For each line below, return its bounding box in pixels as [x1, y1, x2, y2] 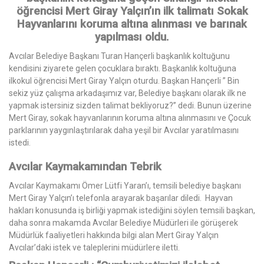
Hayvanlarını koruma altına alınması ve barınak [17, 18, 247, 31]
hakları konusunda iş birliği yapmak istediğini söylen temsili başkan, [9, 206, 255, 216]
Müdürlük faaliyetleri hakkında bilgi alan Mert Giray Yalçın [9, 230, 219, 240]
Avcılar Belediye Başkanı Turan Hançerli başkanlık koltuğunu [9, 51, 230, 61]
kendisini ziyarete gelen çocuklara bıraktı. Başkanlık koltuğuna [9, 64, 236, 74]
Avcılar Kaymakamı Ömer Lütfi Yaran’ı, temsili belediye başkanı [9, 181, 241, 191]
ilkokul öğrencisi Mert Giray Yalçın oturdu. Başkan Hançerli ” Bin [9, 76, 239, 86]
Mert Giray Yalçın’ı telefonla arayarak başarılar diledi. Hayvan [9, 193, 233, 203]
